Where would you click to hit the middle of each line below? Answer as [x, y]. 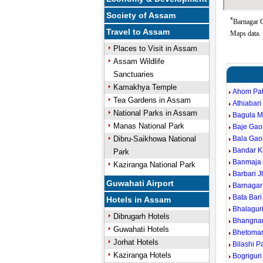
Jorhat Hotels [136, 242]
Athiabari [247, 103]
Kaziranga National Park [154, 165]
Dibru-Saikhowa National [154, 139]
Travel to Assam [138, 32]
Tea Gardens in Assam [152, 100]
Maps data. [246, 33]
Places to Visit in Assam [155, 48]
